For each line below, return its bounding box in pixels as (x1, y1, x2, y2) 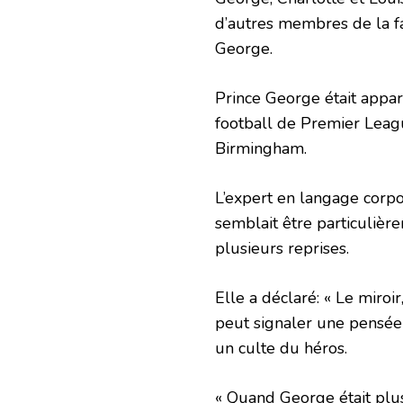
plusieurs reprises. (215, 237, 349, 259)
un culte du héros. (215, 336, 347, 359)
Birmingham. (215, 137, 307, 159)
